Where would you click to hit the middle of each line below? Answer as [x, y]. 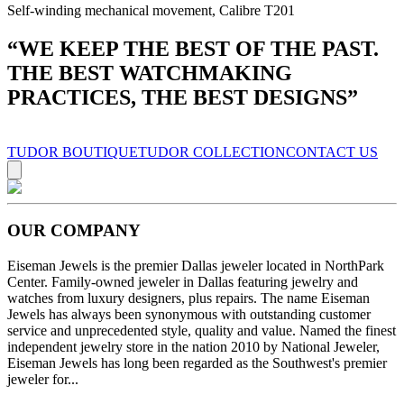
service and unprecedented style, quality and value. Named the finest [202, 331]
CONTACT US [332, 151]
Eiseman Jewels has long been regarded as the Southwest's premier [197, 363]
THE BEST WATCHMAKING [150, 73]
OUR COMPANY [74, 231]
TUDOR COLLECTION [212, 151]
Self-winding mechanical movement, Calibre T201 [151, 10]
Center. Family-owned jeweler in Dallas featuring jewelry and [183, 282]
